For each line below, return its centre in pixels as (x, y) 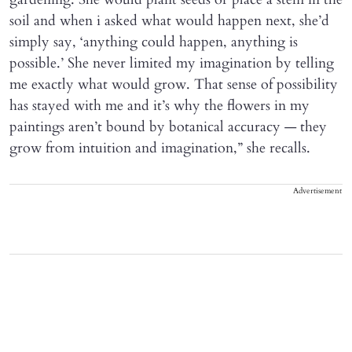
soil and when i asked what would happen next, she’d (169, 21)
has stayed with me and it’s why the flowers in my (159, 106)
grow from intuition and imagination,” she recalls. (160, 148)
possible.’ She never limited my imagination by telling (172, 64)
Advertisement (317, 191)
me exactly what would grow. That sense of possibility (174, 85)
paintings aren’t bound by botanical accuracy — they (168, 127)
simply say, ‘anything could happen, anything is (154, 42)
